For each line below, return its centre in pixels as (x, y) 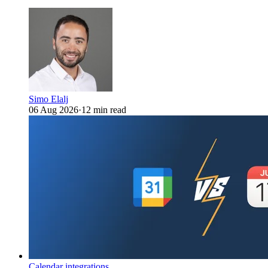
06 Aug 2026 (54, 109)
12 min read (104, 109)
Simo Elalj (48, 99)
